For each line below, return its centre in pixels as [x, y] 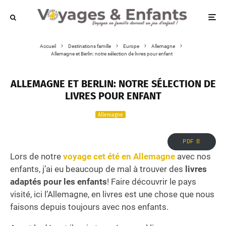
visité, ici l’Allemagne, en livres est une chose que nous [112, 194]
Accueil [48, 46]
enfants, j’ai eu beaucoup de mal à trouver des [98, 169]
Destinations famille [90, 46]
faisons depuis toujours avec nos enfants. [89, 207]
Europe [131, 46]
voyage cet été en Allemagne [119, 157]
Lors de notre [37, 157]
